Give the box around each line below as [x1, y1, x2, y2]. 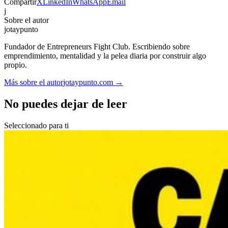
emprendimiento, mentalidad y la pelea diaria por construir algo [4, 51, 206, 61]
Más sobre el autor [4, 78, 63, 87]
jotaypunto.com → [63, 78, 123, 87]
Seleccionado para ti [4, 121, 69, 130]
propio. [4, 61, 27, 70]
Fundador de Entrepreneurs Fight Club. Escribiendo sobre [4, 42, 190, 51]
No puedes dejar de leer [4, 97, 127, 110]
